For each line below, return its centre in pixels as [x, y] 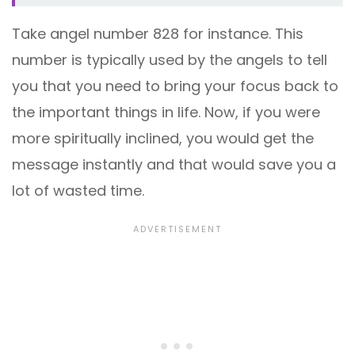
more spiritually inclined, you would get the [163, 138]
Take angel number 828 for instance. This [158, 33]
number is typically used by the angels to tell [170, 59]
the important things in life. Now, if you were [166, 112]
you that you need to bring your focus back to [175, 86]
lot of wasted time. [78, 190]
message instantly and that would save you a [174, 164]
